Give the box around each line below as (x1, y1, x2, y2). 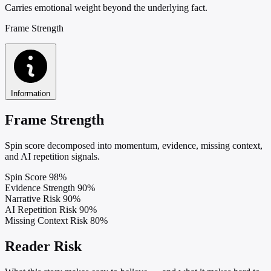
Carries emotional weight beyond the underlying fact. (5, 2, 207, 13)
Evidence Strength (5, 182, 75, 193)
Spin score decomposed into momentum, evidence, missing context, (5, 140, 263, 151)
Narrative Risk (5, 193, 60, 204)
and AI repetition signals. (5, 151, 100, 162)
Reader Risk (5, 238, 82, 254)
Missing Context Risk (5, 215, 88, 226)
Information (11, 88, 50, 98)
